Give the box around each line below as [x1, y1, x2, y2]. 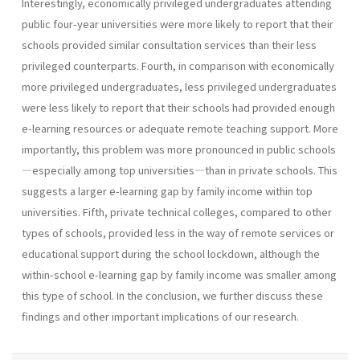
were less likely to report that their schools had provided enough [22, 99, 335, 115]
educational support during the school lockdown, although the [22, 245, 320, 261]
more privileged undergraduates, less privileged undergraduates [22, 78, 337, 94]
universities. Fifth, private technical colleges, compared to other [22, 203, 332, 219]
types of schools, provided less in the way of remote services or [22, 224, 334, 240]
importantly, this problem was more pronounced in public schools [22, 141, 336, 157]
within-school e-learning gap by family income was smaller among [22, 266, 337, 282]
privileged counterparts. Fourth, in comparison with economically [22, 57, 334, 73]
